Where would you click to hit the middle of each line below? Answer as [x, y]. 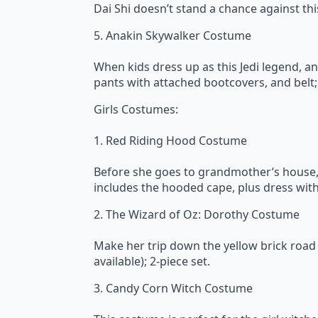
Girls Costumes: [136, 109]
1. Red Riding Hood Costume [170, 141]
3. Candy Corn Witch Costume [173, 288]
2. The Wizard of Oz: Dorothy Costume [197, 214]
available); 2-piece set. [152, 261]
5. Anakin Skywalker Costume [172, 35]
